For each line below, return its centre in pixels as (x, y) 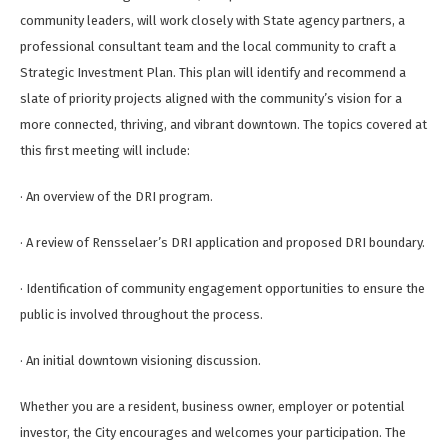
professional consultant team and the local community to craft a (208, 47)
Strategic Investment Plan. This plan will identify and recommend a (213, 73)
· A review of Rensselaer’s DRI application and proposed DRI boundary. (222, 243)
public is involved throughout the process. (141, 315)
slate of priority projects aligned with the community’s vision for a (211, 99)
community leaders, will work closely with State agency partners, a (212, 21)
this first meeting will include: (105, 151)
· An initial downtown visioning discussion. (140, 361)
